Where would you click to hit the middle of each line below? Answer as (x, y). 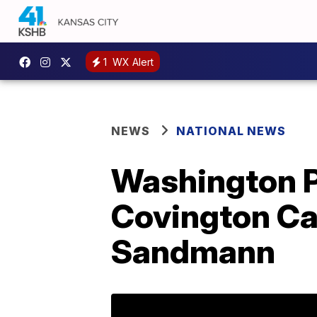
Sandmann (193, 251)
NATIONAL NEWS (231, 131)
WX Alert (132, 62)
